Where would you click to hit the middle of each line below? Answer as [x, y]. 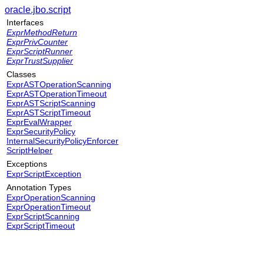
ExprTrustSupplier [40, 61]
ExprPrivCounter [37, 42]
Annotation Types [39, 187]
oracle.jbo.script [38, 10]
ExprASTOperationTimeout [57, 94]
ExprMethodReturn [42, 32]
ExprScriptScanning [43, 216]
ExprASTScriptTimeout [49, 113]
